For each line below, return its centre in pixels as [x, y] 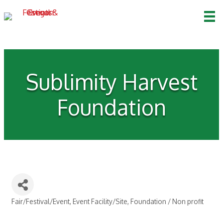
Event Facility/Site [100, 202]
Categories [34, 209]
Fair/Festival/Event [41, 202]
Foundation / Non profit [167, 202]
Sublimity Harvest [111, 82]
